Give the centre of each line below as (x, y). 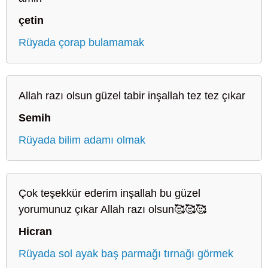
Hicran (35, 231)
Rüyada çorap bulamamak (81, 42)
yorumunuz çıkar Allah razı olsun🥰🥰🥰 (112, 209)
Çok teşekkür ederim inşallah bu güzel (109, 193)
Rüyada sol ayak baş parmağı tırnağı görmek (126, 253)
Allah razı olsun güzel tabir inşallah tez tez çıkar (132, 95)
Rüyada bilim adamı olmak (82, 140)
